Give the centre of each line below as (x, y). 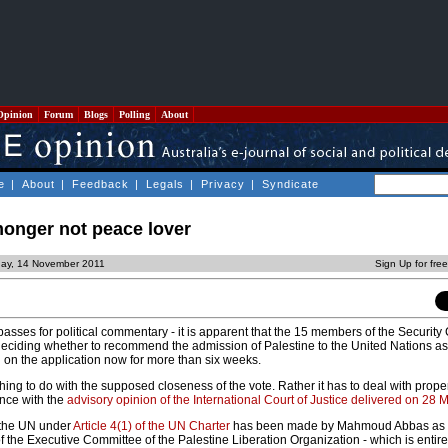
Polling (134, 114)
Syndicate (290, 184)
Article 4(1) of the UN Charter (150, 426)
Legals (165, 184)
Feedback (100, 184)
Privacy (223, 184)
